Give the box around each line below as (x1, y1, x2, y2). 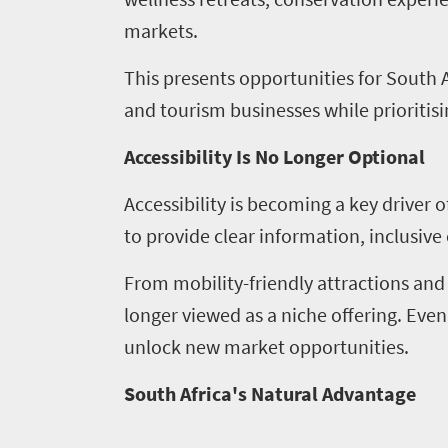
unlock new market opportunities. (123, 334, 409, 359)
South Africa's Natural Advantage (123, 381, 416, 406)
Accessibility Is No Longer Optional (123, 144, 425, 169)
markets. (123, 18, 198, 43)
